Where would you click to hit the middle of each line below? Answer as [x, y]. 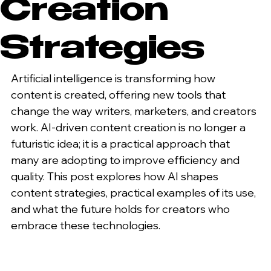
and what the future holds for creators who [122, 209]
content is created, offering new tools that [119, 95]
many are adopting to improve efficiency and [126, 160]
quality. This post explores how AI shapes [116, 177]
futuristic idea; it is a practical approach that [122, 144]
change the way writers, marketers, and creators [135, 111]
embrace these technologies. [86, 226]
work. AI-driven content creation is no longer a [129, 128]
